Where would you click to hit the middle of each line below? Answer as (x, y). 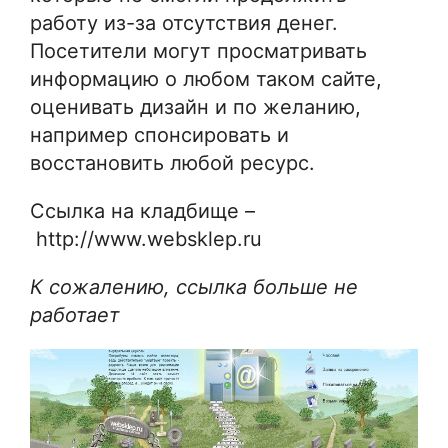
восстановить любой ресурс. (172, 162)
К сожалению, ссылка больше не (194, 286)
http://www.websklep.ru (146, 238)
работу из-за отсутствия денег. (184, 22)
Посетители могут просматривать (198, 50)
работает (75, 314)
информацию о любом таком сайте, (206, 78)
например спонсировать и (159, 134)
